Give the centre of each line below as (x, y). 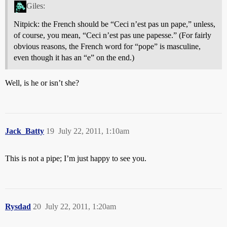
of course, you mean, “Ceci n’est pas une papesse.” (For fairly (112, 35)
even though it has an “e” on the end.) (74, 58)
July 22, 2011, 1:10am (94, 131)
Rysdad (18, 207)
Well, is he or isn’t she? (42, 83)
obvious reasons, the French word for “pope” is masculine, (107, 47)
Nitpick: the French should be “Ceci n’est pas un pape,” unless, (115, 24)
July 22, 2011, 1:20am (81, 207)
